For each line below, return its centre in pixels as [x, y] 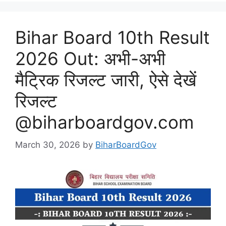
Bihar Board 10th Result [112, 37]
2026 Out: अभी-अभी [90, 59]
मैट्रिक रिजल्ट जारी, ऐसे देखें [106, 80]
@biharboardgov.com [104, 122]
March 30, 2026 [48, 145]
